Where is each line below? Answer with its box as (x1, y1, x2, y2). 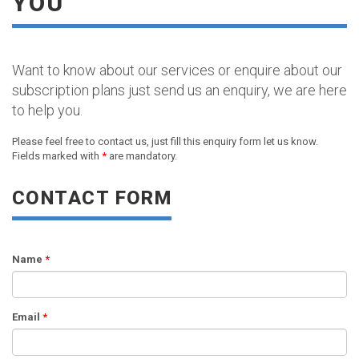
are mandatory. (107, 150, 177, 162)
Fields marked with (12, 150, 102, 162)
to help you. (12, 102, 83, 119)
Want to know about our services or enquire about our (12, 62, 342, 79)
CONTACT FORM (12, 187, 172, 209)
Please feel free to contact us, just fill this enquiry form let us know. (12, 135, 318, 147)
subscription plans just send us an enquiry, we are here (12, 82, 347, 99)
